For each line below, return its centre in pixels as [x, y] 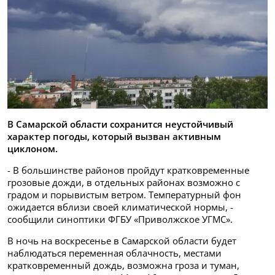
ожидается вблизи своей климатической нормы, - [120, 207]
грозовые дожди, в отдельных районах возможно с [124, 183]
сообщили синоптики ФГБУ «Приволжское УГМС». [120, 219]
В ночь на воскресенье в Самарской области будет [122, 241]
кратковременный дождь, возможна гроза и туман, [123, 265]
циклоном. [33, 149]
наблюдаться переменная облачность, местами [114, 253]
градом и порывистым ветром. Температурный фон [124, 195]
